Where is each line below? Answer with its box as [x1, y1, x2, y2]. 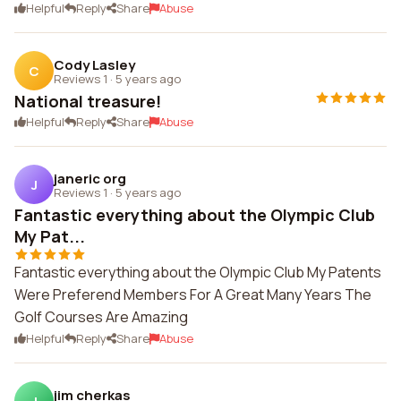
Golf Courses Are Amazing [14, 307, 188, 327]
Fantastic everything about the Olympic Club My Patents [14, 262, 381, 282]
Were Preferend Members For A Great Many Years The [14, 285, 371, 304]
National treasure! [14, 90, 161, 112]
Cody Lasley [54, 55, 135, 74]
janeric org [54, 168, 126, 188]
